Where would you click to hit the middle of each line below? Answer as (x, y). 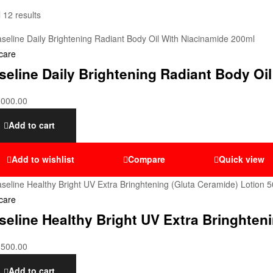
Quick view (242, 159)
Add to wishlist (43, 159)
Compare (147, 159)
